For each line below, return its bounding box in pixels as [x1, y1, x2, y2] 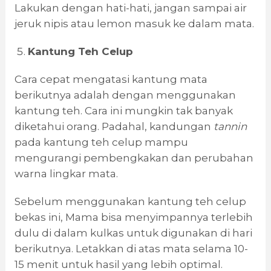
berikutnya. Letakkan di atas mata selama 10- [14, 243, 248, 255]
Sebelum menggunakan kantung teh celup [14, 195, 246, 208]
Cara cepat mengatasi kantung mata [14, 73, 207, 86]
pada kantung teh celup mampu [14, 136, 188, 149]
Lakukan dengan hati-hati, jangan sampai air [14, 2, 247, 15]
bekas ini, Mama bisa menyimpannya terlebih [14, 211, 253, 224]
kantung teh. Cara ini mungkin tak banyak [14, 105, 233, 117]
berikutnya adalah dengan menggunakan [14, 89, 236, 102]
